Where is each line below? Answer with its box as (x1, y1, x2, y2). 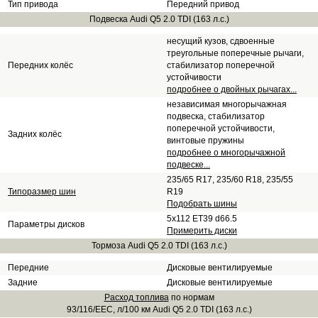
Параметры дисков (8, 219, 84, 229)
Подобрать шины (167, 199, 237, 209)
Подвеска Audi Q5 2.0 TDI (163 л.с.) (89, 14, 229, 24)
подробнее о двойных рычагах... (167, 84, 297, 94)
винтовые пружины (167, 136, 244, 146)
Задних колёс (8, 129, 62, 139)
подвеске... (167, 160, 210, 170)
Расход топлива (104, 292, 169, 302)
